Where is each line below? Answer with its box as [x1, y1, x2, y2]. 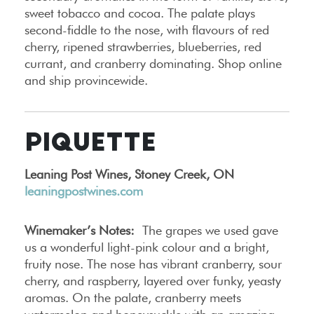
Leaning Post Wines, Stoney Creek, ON [25, 166, 234, 182]
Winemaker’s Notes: [25, 222, 135, 238]
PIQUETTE [25, 132, 156, 157]
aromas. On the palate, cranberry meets [25, 289, 241, 305]
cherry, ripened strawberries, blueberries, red [25, 39, 261, 54]
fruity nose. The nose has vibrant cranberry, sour [25, 256, 282, 271]
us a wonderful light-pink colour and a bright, [25, 239, 269, 254]
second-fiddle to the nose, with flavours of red [25, 22, 269, 37]
